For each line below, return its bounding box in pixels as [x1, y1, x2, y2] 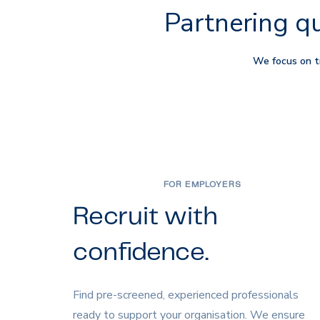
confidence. [73, 241, 209, 266]
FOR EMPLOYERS [164, 181, 242, 189]
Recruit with [73, 205, 218, 230]
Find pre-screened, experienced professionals [73, 287, 299, 304]
